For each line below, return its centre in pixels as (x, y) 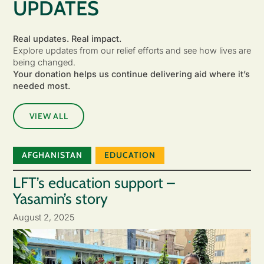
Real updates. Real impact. (67, 39)
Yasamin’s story (60, 199)
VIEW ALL (49, 116)
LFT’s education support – (94, 183)
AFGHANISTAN (52, 155)
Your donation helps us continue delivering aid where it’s (131, 74)
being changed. (44, 62)
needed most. (41, 86)
